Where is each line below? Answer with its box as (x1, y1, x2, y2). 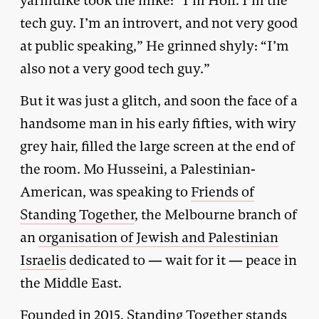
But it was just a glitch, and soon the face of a (20, 91, 298, 110)
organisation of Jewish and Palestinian (38, 228, 278, 246)
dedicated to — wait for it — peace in (66, 251, 297, 269)
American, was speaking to (20, 182, 191, 201)
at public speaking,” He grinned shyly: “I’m (20, 36, 289, 55)
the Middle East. (20, 273, 122, 292)
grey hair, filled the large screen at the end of (20, 137, 295, 155)
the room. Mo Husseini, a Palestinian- (20, 159, 256, 178)
